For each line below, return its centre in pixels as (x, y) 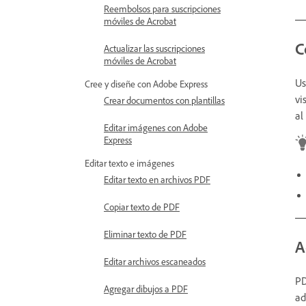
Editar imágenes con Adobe (156, 127)
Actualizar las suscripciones (154, 48)
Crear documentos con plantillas (164, 100)
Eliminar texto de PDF (145, 234)
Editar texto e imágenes (129, 163)
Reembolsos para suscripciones (162, 9)
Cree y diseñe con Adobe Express (146, 84)
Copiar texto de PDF (142, 207)
